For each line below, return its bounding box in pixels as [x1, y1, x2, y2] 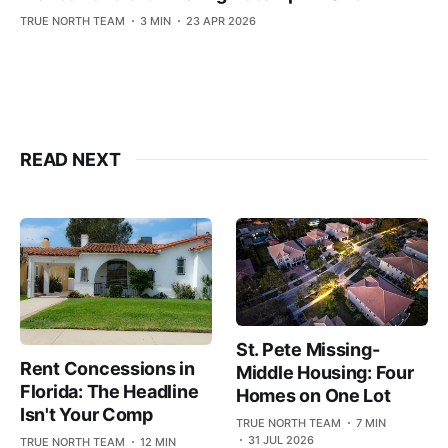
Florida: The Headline [20, 381, 199, 403]
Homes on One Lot [236, 384, 391, 406]
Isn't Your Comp [20, 404, 153, 426]
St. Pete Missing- [236, 338, 380, 360]
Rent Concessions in [20, 358, 195, 380]
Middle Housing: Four [236, 361, 414, 383]
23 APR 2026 [186, 13, 256, 28]
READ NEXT [20, 148, 121, 170]
